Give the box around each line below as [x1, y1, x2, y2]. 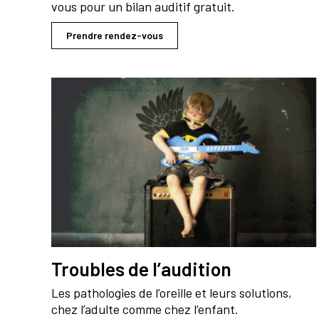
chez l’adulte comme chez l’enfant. [51, 300, 239, 317]
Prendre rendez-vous [66, 29, 163, 42]
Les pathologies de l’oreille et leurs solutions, [51, 284, 292, 300]
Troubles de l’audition [51, 256, 231, 280]
